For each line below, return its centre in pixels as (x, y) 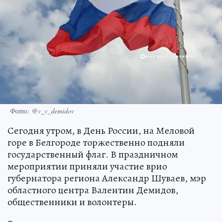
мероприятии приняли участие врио (87, 166)
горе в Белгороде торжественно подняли (96, 142)
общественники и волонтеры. (72, 202)
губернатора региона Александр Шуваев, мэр (107, 178)
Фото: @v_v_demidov (42, 111)
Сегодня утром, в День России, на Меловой (101, 130)
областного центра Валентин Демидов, (93, 190)
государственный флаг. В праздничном (93, 154)
